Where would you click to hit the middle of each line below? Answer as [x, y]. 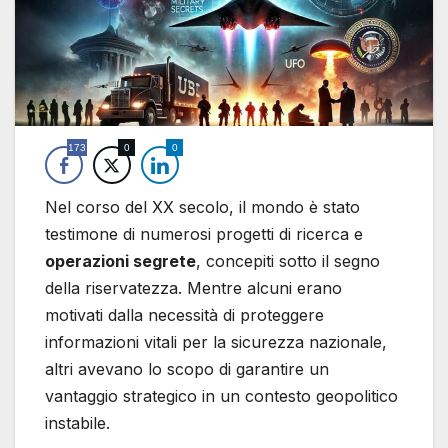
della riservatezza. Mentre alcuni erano [193, 287]
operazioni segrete [120, 260]
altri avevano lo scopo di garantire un [187, 368]
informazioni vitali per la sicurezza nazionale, [216, 341]
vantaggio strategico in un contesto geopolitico [221, 395]
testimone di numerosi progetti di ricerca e [204, 233]
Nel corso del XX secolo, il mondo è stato [202, 206]
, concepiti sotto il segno [288, 260]
